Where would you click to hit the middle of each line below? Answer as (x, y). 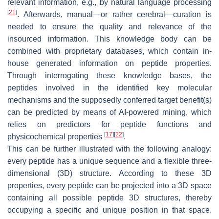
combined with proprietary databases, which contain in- (109, 51)
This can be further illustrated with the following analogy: (109, 149)
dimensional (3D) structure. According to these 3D (109, 173)
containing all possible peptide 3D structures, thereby (109, 197)
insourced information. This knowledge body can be (109, 39)
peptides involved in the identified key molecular (109, 88)
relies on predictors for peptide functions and (109, 124)
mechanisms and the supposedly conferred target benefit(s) (109, 100)
